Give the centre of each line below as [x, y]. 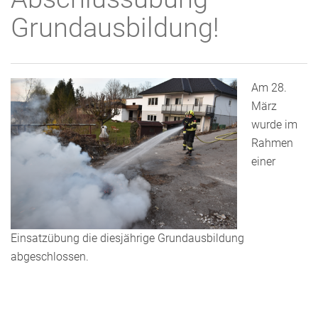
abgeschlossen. [50, 257]
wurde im [274, 125]
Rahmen [272, 143]
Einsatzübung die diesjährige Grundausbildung [127, 238]
